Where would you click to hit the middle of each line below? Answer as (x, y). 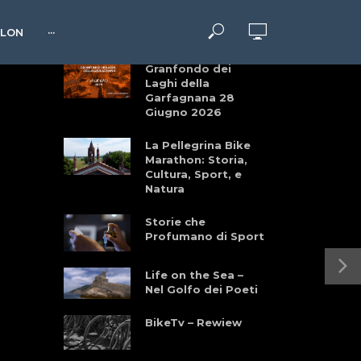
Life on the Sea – (194, 275)
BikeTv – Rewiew (193, 323)
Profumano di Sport (204, 236)
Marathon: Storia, (196, 159)
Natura (164, 188)
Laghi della (177, 83)
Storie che (175, 221)
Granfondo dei (188, 68)
